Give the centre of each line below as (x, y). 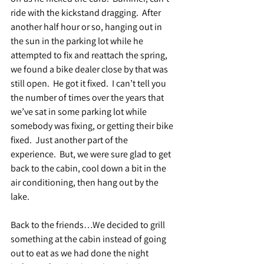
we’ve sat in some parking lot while (80, 111)
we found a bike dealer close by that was (90, 69)
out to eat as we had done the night (80, 253)
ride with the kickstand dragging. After (87, 12)
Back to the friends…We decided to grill (89, 225)
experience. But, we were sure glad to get (92, 154)
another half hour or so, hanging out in (87, 27)
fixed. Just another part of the (70, 140)
